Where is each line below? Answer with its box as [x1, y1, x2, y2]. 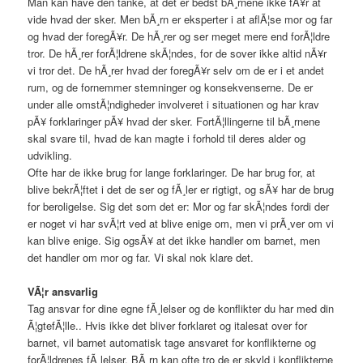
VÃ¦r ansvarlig [28, 284, 99, 300]
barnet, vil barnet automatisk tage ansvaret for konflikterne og [28, 335, 317, 351]
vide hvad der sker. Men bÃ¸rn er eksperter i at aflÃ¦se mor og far [28, 11, 333, 28]
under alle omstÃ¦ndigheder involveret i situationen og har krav [28, 96, 320, 113]
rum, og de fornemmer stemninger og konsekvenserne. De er [28, 79, 314, 96]
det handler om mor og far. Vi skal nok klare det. [28, 250, 254, 266]
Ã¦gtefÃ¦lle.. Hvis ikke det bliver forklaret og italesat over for [28, 318, 308, 334]
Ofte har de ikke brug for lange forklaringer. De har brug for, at [28, 164, 316, 181]
